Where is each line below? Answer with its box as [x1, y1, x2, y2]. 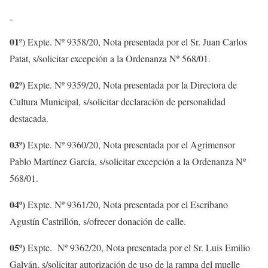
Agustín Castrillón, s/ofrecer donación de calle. [10, 215, 186, 227]
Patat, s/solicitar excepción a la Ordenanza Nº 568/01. [10, 52, 211, 65]
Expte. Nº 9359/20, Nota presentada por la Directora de [25, 78, 237, 91]
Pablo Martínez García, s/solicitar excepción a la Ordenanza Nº [10, 155, 246, 167]
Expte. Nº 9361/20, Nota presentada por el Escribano [25, 198, 228, 211]
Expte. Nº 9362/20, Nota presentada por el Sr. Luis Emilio [25, 241, 250, 254]
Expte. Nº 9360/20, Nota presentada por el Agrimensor [25, 138, 235, 151]
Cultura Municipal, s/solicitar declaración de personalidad [10, 95, 226, 108]
